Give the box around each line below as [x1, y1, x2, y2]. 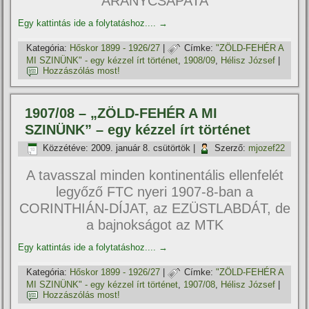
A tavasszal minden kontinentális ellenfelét [26, 168, 283, 183]
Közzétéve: [43, 143, 89, 154]
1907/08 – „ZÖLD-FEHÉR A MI [25, 106, 218, 121]
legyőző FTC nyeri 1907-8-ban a [56, 184, 253, 199]
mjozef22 [248, 143, 286, 154]
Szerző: [215, 143, 246, 154]
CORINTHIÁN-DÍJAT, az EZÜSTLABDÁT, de [19, 201, 290, 216]
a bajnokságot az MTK [86, 217, 223, 232]
